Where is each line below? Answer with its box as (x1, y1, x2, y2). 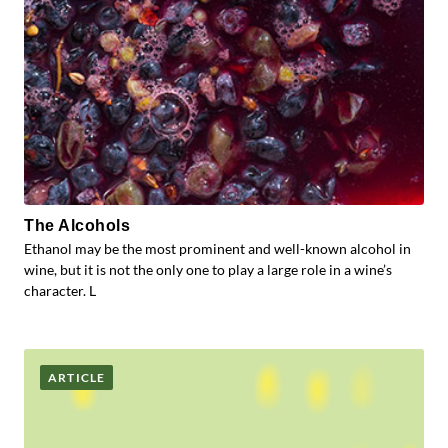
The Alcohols (24, 217, 131, 234)
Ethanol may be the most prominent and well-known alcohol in (24, 240, 411, 257)
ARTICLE (48, 370, 106, 385)
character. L (24, 282, 96, 299)
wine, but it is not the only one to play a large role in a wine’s (24, 261, 392, 278)
